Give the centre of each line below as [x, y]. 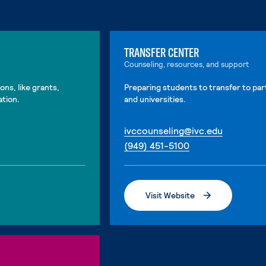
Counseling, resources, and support [186, 64]
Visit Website [170, 195]
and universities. [155, 99]
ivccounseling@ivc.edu [173, 130]
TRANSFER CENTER [161, 52]
